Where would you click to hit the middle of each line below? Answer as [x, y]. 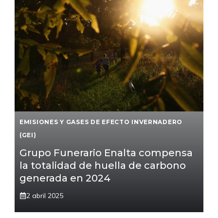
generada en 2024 [65, 178]
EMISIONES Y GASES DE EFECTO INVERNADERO [101, 122]
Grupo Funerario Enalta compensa [106, 153]
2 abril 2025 [45, 195]
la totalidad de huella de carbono [103, 165]
